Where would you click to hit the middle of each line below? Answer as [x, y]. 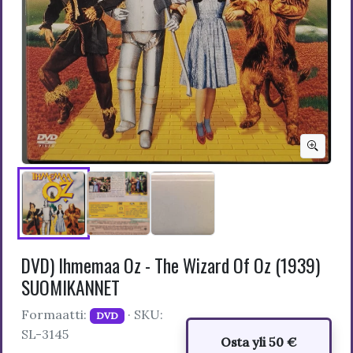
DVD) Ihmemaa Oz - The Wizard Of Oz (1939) [171, 265]
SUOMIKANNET [71, 287]
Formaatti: [56, 314]
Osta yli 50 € [259, 342]
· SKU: [143, 314]
